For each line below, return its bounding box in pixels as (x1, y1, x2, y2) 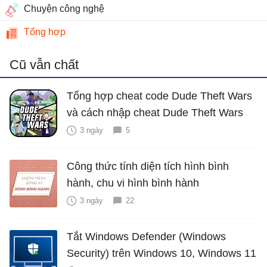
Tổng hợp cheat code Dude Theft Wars (67, 90, 252, 103)
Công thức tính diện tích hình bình (67, 160, 229, 173)
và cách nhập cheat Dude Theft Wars (67, 107, 243, 119)
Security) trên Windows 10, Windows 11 (67, 247, 256, 260)
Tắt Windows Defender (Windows (67, 231, 226, 243)
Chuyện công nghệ (24, 4, 104, 14)
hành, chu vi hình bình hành (67, 177, 199, 190)
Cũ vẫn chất (10, 57, 79, 73)
